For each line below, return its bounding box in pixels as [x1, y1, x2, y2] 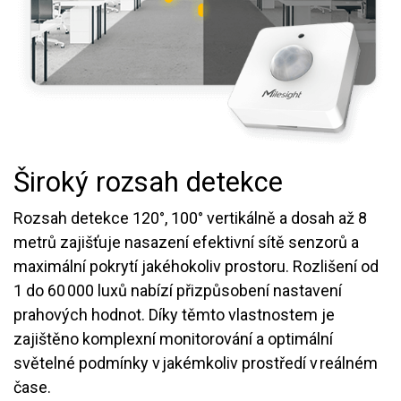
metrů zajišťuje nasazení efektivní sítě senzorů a [13, 232, 359, 252]
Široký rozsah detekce [13, 165, 290, 199]
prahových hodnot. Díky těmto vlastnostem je [13, 304, 335, 324]
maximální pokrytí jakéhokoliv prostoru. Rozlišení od [13, 256, 379, 276]
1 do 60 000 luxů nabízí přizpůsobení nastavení [13, 280, 342, 300]
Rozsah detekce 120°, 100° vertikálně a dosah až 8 [13, 208, 367, 227]
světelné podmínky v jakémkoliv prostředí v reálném [13, 353, 378, 372]
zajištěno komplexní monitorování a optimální [13, 328, 333, 348]
